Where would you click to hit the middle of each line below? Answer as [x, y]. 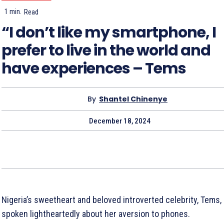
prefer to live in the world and [106, 50]
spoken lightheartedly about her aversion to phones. [96, 213]
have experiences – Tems [94, 68]
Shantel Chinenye [133, 99]
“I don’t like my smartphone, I [109, 32]
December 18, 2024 [119, 121]
